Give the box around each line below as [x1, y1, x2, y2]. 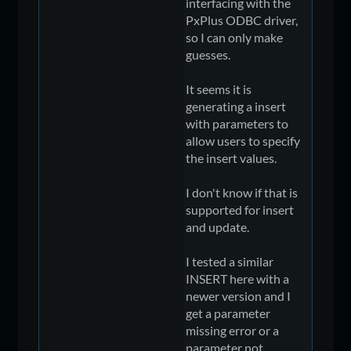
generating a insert [186, 98, 287, 114]
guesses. [186, 46, 231, 62]
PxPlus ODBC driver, [186, 12, 299, 27]
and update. [186, 219, 250, 234]
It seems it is [186, 81, 252, 96]
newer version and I [186, 288, 291, 303]
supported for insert [186, 201, 295, 217]
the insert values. [186, 150, 277, 165]
